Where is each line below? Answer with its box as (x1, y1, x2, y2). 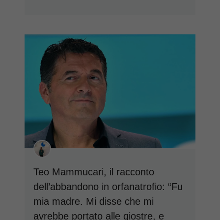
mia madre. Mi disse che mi (33, 195, 154, 207)
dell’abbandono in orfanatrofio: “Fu (33, 181, 183, 192)
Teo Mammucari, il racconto (33, 166, 154, 177)
